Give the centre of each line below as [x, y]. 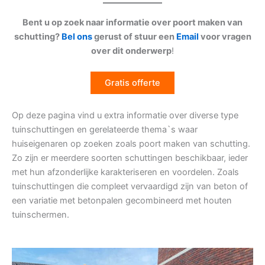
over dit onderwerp [131, 51]
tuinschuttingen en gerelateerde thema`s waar [105, 129]
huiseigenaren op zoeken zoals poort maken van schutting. [131, 143]
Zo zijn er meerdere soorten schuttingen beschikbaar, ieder [130, 158]
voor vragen [225, 37]
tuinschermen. [41, 214]
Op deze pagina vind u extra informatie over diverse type [125, 115]
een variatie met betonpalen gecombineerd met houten [122, 200]
